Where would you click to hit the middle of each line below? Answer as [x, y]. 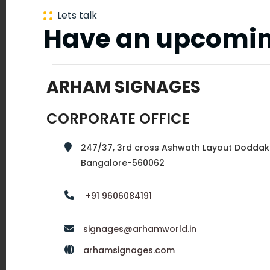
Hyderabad [48, 165]
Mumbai [38, 99]
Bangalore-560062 [123, 163]
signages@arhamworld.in [140, 229]
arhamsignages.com [129, 250]
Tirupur [35, 230]
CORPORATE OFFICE [118, 118]
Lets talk [75, 15]
